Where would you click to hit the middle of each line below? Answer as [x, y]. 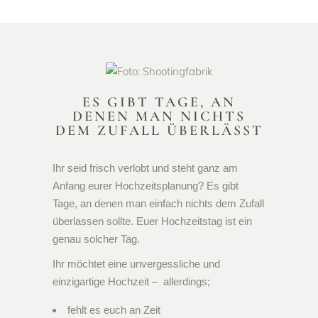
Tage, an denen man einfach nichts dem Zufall [158, 204]
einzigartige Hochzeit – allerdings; [131, 282]
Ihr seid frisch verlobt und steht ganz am [145, 168]
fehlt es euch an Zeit [114, 310]
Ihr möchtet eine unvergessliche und [136, 264]
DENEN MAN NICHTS [159, 117]
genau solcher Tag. [96, 239]
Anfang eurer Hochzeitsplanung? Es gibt [146, 186]
